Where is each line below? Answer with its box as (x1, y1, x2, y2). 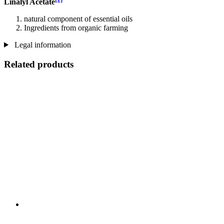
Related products (4, 58, 73, 69)
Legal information (12, 40, 71, 49)
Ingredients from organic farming (24, 23, 128, 32)
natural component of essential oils (24, 14, 132, 23)
